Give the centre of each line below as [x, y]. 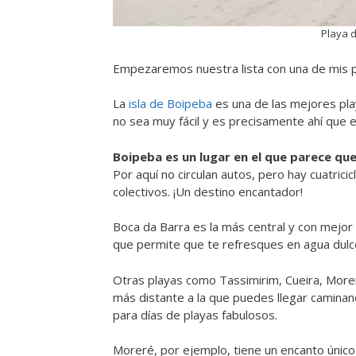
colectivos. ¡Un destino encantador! [208, 191]
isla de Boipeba [170, 104]
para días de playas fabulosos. [195, 314]
